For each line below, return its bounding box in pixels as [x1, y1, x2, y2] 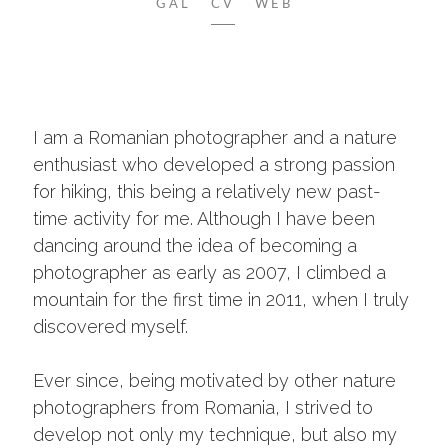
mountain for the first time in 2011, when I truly [33, 288, 409, 310]
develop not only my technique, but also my [33, 423, 397, 445]
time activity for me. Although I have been [33, 207, 375, 229]
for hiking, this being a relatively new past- [33, 180, 381, 202]
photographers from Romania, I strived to [33, 396, 373, 418]
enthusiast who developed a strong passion [33, 153, 395, 175]
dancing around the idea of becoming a [33, 234, 357, 256]
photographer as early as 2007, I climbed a [33, 261, 386, 283]
